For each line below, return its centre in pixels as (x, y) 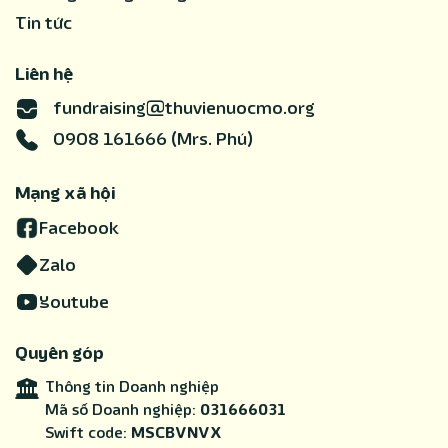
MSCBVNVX (176, 433)
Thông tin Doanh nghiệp (135, 387)
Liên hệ (44, 73)
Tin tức (43, 22)
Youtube (74, 302)
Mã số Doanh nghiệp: (122, 410)
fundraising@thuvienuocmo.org (184, 107)
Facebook (79, 227)
